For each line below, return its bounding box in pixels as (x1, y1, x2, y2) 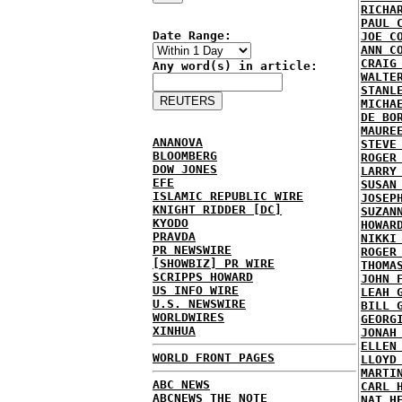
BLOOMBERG (153, 149, 217, 162)
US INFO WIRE (153, 284, 239, 297)
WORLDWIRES (153, 310, 224, 324)
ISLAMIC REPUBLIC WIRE (153, 189, 303, 203)
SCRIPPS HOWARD (153, 270, 253, 284)
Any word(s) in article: (153, 59, 318, 73)
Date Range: (153, 29, 232, 42)
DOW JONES (153, 162, 217, 176)
